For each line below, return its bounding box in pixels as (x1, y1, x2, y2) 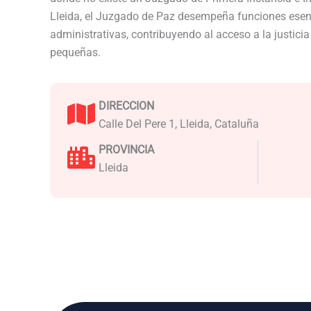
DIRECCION (99, 99, 154, 112)
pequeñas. (50, 46, 101, 59)
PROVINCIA (99, 142, 154, 156)
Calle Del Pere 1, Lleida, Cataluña (99, 117, 259, 131)
